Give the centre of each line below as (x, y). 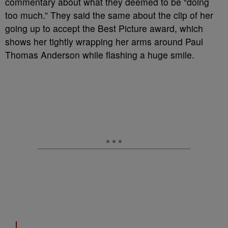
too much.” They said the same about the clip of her (109, 15)
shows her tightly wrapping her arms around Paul (104, 42)
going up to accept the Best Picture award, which (104, 28)
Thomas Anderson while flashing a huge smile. (100, 55)
